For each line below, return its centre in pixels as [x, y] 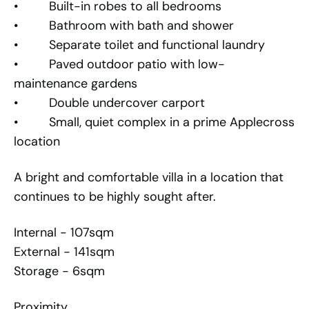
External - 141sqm [64, 252]
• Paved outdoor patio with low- [119, 64]
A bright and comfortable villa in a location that [149, 178]
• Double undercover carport [109, 103]
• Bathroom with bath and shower [124, 26]
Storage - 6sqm [59, 271]
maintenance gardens [76, 84]
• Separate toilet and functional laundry [139, 45]
